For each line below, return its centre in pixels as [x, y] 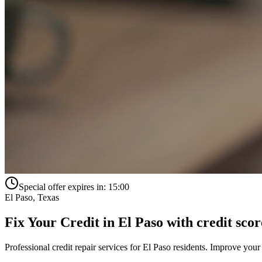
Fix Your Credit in [61, 222]
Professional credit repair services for [74, 247]
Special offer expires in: [62, 187]
